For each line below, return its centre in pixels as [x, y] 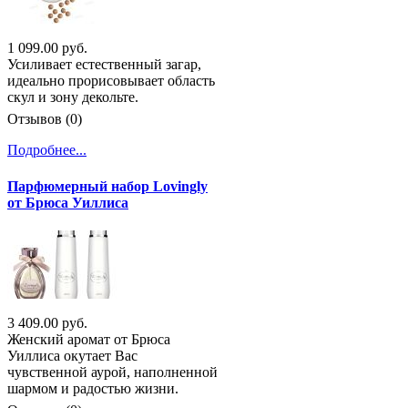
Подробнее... [47, 150]
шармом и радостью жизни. [93, 388]
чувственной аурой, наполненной [112, 372]
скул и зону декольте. [73, 97]
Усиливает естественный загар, [104, 65]
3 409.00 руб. [47, 322]
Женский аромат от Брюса [89, 339]
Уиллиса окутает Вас [72, 355]
